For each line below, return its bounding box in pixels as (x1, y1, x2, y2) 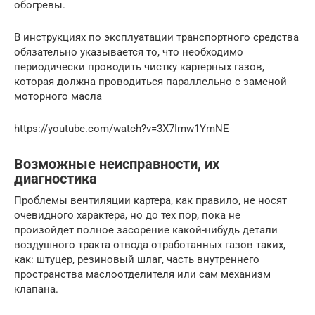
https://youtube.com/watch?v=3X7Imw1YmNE (14, 122, 229, 135)
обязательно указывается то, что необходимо (14, 45, 243, 58)
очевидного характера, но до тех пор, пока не (14, 208, 240, 221)
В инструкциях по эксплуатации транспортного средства (14, 30, 299, 44)
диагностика (14, 171, 97, 187)
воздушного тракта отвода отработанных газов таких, (14, 238, 285, 251)
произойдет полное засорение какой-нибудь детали (14, 223, 278, 236)
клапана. (14, 282, 58, 295)
